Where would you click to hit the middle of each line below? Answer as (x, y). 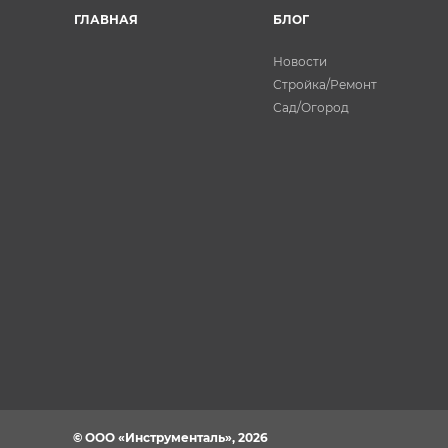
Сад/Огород (311, 107)
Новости (300, 61)
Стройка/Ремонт (325, 84)
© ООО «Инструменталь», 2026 (170, 437)
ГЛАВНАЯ (106, 19)
